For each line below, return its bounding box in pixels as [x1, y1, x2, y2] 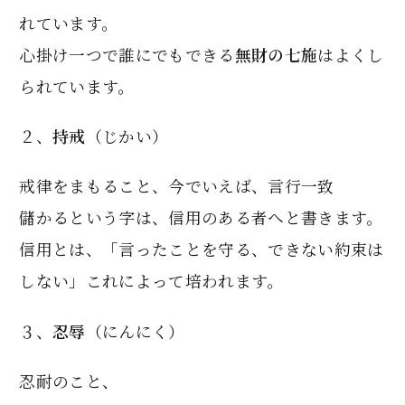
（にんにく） [85, 319, 185, 343]
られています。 [19, 74, 135, 98]
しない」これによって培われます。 [19, 269, 284, 293]
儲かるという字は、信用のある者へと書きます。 [19, 206, 383, 230]
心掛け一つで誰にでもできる [19, 42, 235, 66]
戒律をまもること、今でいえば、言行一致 [19, 174, 334, 198]
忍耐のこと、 [19, 370, 119, 393]
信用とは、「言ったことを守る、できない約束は [19, 238, 384, 261]
